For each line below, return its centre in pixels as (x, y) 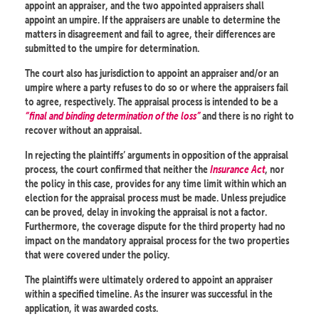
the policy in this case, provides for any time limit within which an (156, 184)
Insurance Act (237, 169)
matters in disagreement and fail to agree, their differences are (150, 34)
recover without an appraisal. (83, 130)
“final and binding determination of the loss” (113, 116)
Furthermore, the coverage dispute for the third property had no (155, 226)
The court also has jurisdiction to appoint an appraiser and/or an (152, 73)
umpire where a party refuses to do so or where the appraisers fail (157, 88)
